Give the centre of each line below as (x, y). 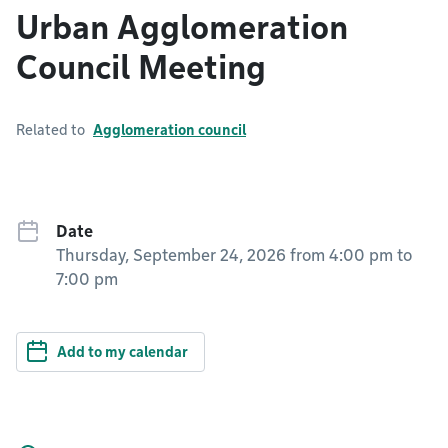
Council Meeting (141, 67)
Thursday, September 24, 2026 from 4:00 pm (224, 255)
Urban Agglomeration (182, 27)
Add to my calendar (122, 352)
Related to (50, 130)
